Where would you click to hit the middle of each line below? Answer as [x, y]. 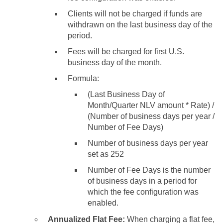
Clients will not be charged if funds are [135, 13]
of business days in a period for [142, 181]
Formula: [83, 78]
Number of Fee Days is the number [149, 170]
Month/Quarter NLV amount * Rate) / [151, 105]
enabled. [103, 203]
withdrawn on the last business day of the [140, 24]
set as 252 [106, 154]
